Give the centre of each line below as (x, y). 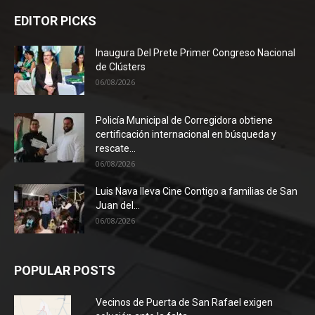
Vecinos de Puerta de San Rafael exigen (184, 302)
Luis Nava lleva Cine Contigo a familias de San (197, 191)
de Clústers (121, 66)
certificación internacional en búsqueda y (186, 134)
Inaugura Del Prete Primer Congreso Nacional (195, 52)
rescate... (116, 148)
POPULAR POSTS (65, 270)
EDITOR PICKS (55, 20)
